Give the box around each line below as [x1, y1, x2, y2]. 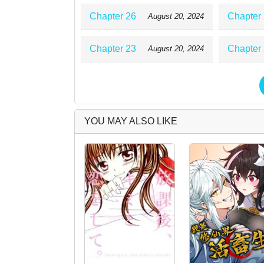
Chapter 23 [90, 44, 136, 54]
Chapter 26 [90, 11, 136, 21]
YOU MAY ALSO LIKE [84, 116, 177, 126]
